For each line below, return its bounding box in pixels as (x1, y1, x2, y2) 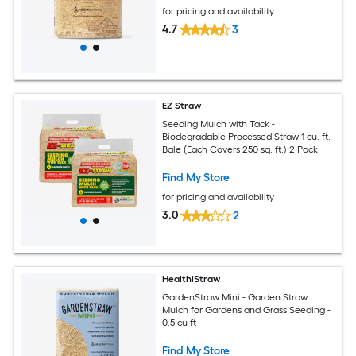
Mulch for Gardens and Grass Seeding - (162, 304, 331, 316)
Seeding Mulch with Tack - (162, 118, 276, 130)
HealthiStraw (162, 273, 221, 285)
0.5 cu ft (162, 317, 197, 329)
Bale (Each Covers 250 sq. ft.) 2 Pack (162, 144, 319, 156)
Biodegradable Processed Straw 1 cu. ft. (162, 131, 331, 143)
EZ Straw (162, 100, 202, 112)
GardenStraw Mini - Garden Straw (162, 292, 308, 304)
